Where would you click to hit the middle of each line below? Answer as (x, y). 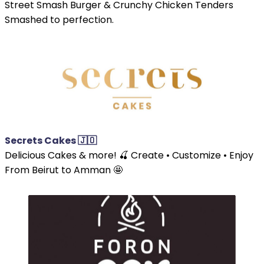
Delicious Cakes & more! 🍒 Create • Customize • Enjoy (129, 155)
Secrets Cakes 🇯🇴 (51, 140)
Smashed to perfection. (59, 19)
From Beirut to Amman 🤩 (64, 170)
